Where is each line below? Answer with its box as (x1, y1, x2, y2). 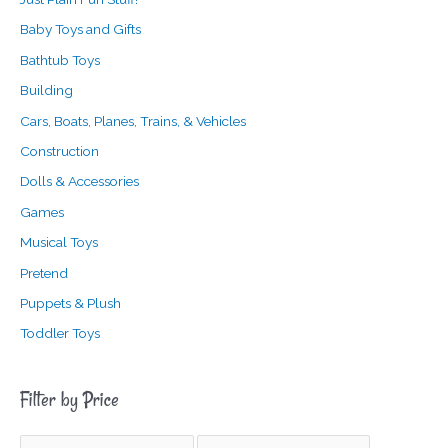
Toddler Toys (20, 325, 100, 342)
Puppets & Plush (20, 295, 121, 311)
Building (20, 82, 73, 99)
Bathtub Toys (20, 51, 100, 68)
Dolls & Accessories (20, 173, 139, 190)
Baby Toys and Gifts (20, 21, 141, 38)
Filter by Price (20, 385, 119, 413)
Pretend (20, 264, 68, 281)
